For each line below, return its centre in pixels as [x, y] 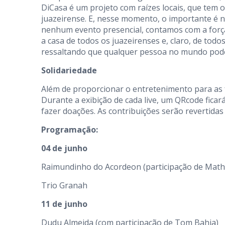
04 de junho [64, 148]
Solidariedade [69, 70]
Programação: [70, 130]
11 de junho [64, 204]
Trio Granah [64, 185]
